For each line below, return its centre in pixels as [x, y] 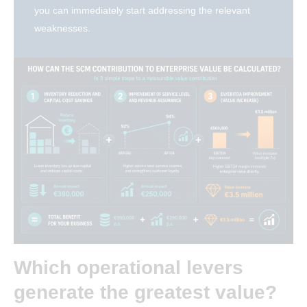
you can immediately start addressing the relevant [142, 11]
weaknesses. [62, 28]
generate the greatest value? [145, 293]
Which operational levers [128, 268]
